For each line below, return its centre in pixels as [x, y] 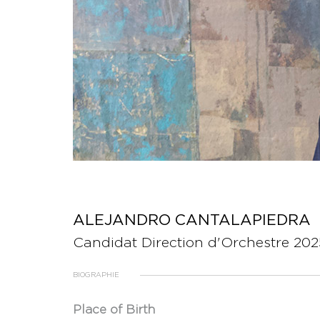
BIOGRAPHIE [96, 275]
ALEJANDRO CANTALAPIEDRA [192, 220]
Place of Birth [114, 310]
